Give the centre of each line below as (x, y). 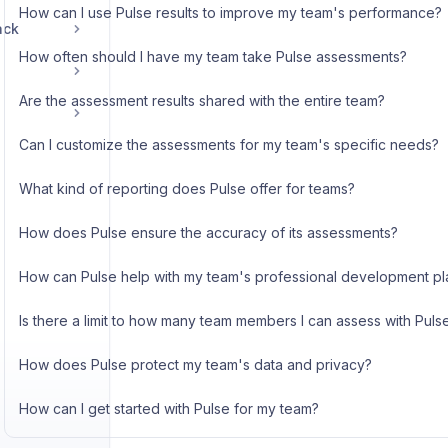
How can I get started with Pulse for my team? (168, 408)
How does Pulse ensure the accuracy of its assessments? (208, 232)
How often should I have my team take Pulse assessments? (212, 56)
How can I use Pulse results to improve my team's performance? (230, 12)
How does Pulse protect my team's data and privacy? (195, 364)
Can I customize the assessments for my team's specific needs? (228, 144)
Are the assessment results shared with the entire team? (201, 100)
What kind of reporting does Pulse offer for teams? (186, 188)
